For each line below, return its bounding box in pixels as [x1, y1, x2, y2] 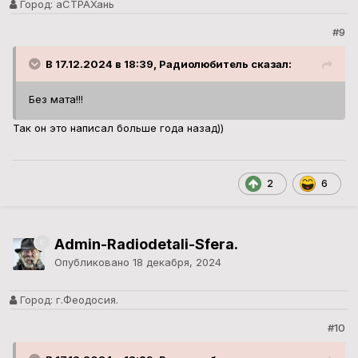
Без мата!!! [29, 93, 86, 106]
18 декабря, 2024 [133, 256, 221, 269]
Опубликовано [54, 256, 133, 269]
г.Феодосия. [53, 293, 118, 307]
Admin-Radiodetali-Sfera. [54, 236, 238, 253]
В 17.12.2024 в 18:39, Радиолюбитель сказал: [46, 58, 292, 71]
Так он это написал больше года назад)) [13, 121, 224, 135]
